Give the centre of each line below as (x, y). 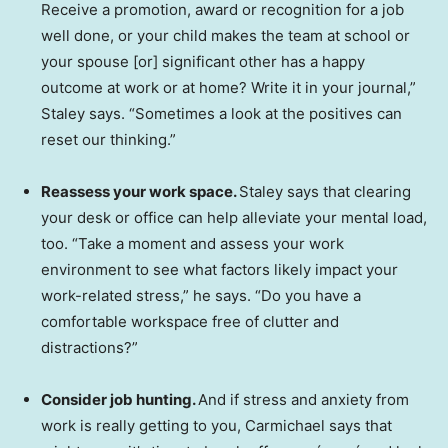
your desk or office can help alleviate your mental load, (234, 217)
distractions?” (89, 347)
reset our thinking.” (108, 139)
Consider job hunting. (119, 399)
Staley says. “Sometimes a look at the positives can (221, 113)
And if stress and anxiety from (303, 399)
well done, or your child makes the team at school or (225, 35)
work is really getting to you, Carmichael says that (216, 425)
